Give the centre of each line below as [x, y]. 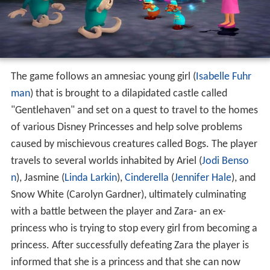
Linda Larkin [90, 178]
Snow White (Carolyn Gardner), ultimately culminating [128, 195]
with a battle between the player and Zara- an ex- [118, 212]
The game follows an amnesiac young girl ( [103, 77]
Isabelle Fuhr [223, 77]
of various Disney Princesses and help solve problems [126, 128]
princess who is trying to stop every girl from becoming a [134, 229]
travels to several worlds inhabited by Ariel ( [106, 162]
